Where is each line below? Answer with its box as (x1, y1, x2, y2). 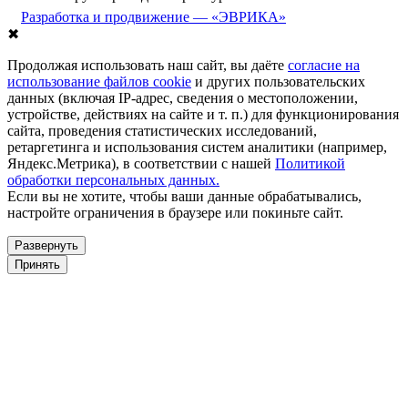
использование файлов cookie (7, 73, 191, 89)
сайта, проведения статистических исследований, (7, 122, 317, 138)
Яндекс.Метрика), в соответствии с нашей (7, 155, 275, 171)
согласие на (288, 56, 360, 73)
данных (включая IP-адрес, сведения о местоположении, (7, 89, 358, 106)
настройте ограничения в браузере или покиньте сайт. (7, 204, 343, 220)
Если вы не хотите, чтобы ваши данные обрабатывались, (7, 188, 362, 204)
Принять (15, 257, 60, 271)
